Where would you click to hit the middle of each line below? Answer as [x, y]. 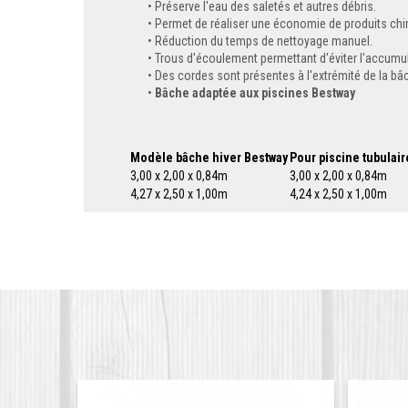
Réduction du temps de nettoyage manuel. [264, 41]
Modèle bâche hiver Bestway [209, 158]
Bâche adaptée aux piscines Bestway [255, 93]
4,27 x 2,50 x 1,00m [179, 194]
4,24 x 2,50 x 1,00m [338, 194]
